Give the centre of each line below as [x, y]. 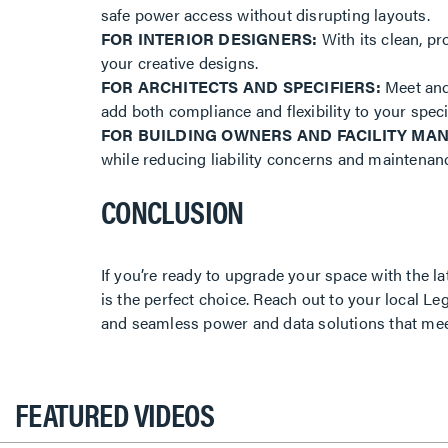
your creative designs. [181, 63]
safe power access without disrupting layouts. [267, 15]
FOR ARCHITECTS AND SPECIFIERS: [240, 87]
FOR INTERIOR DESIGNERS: [209, 39]
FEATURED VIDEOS [114, 414]
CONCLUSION [172, 211]
